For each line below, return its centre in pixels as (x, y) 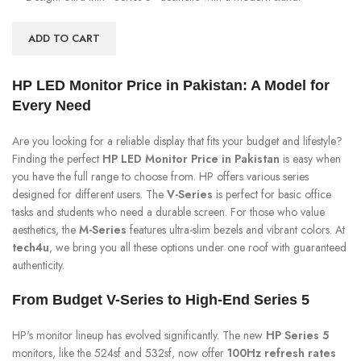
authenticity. (38, 265)
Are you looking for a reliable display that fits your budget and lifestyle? (177, 141)
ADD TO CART (64, 38)
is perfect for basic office (272, 194)
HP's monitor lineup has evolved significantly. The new (139, 335)
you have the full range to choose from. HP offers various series (160, 176)
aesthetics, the (46, 229)
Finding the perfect (57, 158)
